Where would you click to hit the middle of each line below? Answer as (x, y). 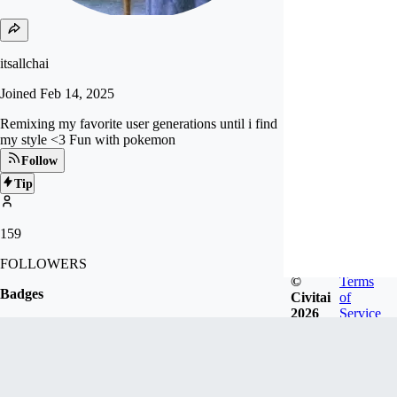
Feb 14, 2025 (77, 93)
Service (360, 313)
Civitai (311, 297)
